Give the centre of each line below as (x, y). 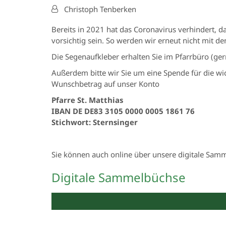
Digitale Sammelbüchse (119, 178)
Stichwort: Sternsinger (95, 122)
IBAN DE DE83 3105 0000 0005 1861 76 (123, 111)
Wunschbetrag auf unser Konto (105, 84)
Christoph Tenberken (100, 9)
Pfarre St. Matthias (87, 100)
